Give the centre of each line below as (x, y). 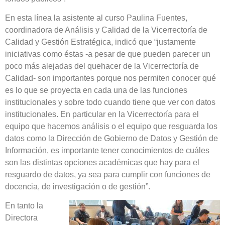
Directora (21, 218)
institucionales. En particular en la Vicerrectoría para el (102, 114)
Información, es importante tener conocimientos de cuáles (107, 150)
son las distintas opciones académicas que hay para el (102, 162)
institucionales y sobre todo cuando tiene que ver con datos (110, 102)
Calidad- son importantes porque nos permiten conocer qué (110, 78)
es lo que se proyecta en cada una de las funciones (96, 90)
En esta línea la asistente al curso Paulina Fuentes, (96, 18)
